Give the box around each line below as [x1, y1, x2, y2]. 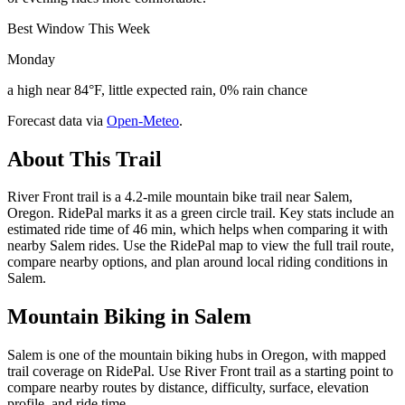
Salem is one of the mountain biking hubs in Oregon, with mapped [7, 347, 386, 363]
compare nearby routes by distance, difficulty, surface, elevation [7, 380, 369, 396]
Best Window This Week [7, 20, 150, 36]
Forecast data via [7, 112, 103, 128]
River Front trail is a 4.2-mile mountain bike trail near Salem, [7, 189, 353, 205]
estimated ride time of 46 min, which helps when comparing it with [7, 221, 388, 238]
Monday [7, 51, 55, 67]
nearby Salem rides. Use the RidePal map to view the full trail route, [7, 238, 394, 254]
